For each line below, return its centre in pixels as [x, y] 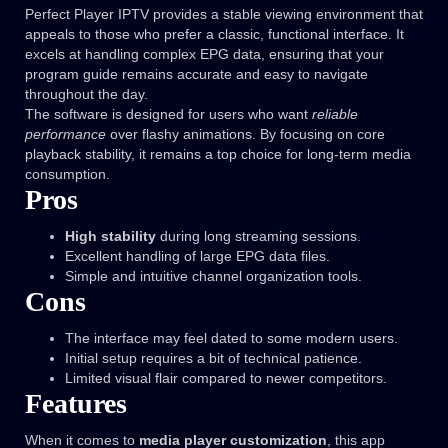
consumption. [67, 174]
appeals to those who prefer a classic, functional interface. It [214, 34]
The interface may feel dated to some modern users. [231, 338]
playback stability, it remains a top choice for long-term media [218, 154]
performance [65, 134]
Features [76, 404]
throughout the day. [86, 94]
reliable [335, 114]
